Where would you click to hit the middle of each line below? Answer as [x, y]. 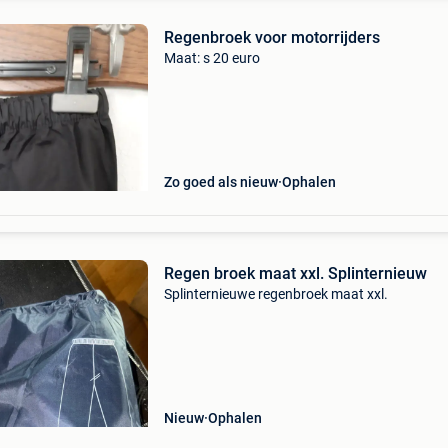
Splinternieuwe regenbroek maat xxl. [275, 294]
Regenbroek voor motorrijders [271, 37]
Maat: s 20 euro [211, 58]
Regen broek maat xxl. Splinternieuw [295, 273]
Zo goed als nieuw [220, 182]
